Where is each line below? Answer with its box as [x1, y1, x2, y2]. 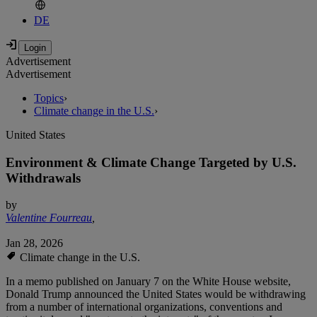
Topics [34, 92, 64, 105]
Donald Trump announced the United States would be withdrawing [6, 288, 306, 301]
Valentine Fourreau [6, 212, 92, 224]
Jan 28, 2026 [6, 237, 63, 250]
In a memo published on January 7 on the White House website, [6, 275, 291, 288]
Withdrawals [6, 170, 81, 185]
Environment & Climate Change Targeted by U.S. [6, 154, 296, 170]
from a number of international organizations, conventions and [6, 301, 282, 313]
